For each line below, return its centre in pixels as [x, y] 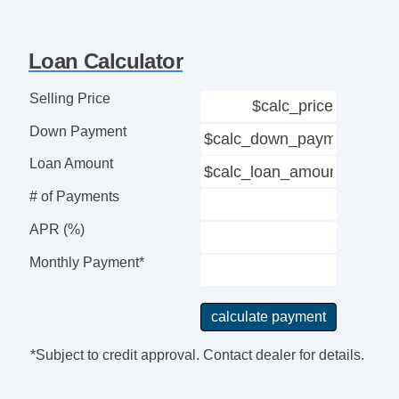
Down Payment [77, 131]
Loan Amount [71, 164]
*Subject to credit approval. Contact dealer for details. [197, 355]
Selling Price [69, 98]
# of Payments [74, 197]
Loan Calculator [106, 61]
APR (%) [57, 229]
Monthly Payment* [86, 262]
